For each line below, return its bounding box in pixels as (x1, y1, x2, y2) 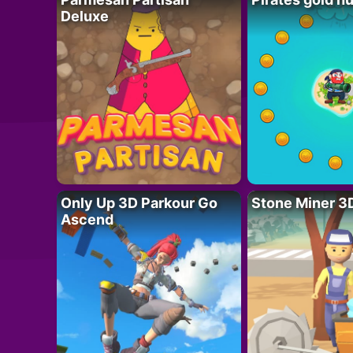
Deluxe (61, 7, 109, 24)
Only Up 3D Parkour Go (61, 194, 217, 211)
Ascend (61, 210, 113, 228)
